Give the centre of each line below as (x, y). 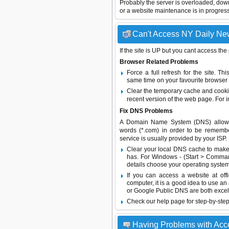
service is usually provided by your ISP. (173, 139)
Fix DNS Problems (146, 111)
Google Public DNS (161, 191)
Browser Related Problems (159, 62)
